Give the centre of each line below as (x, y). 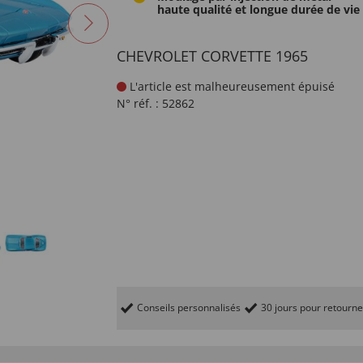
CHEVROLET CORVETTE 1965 (212, 56)
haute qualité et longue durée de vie (258, 9)
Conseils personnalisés (189, 307)
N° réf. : (138, 103)
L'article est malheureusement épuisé (231, 86)
